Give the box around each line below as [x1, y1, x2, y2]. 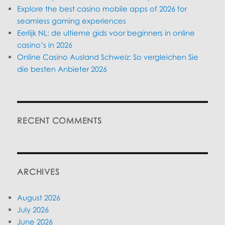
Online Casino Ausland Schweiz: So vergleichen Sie [17, 52, 199, 62]
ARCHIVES [17, 167, 60, 177]
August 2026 [17, 193, 61, 202]
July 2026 [17, 205, 49, 214]
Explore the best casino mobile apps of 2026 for [17, 4, 187, 14]
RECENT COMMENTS [17, 116, 102, 126]
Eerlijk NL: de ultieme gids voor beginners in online [17, 28, 195, 38]
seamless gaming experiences [17, 16, 127, 26]
